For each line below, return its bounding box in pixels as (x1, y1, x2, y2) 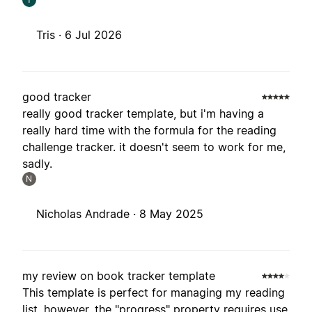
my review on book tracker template (22, 269, 215, 283)
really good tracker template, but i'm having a (22, 107, 264, 121)
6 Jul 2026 (65, 28, 122, 42)
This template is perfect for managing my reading (22, 286, 285, 300)
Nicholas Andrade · (36, 207, 139, 221)
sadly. (22, 157, 52, 171)
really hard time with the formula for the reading (22, 123, 276, 138)
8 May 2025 (139, 207, 203, 221)
